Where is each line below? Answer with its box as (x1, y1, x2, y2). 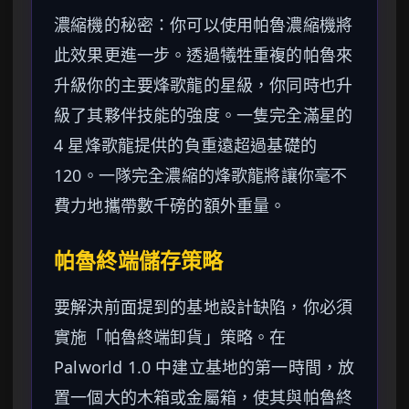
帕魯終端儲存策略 (54, 249, 224, 274)
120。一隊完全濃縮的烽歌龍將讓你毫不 (54, 164, 348, 187)
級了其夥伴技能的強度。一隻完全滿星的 (54, 104, 353, 127)
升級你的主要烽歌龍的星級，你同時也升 (54, 74, 353, 97)
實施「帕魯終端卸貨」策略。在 (54, 326, 287, 349)
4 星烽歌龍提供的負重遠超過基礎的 (54, 134, 317, 157)
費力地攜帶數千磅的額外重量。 (54, 194, 287, 217)
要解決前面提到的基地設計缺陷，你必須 (54, 296, 353, 319)
